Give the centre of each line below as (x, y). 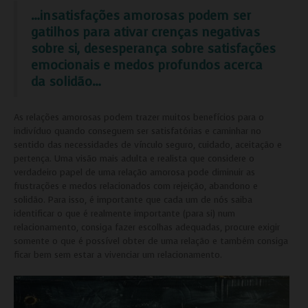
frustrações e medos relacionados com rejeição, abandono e (136, 186)
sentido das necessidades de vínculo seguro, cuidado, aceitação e (148, 145)
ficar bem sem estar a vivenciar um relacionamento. (118, 255)
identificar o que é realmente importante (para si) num (124, 214)
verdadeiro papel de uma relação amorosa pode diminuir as (134, 173)
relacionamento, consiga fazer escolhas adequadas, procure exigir (147, 228)
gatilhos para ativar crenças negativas (145, 32)
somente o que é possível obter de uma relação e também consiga (151, 241)
